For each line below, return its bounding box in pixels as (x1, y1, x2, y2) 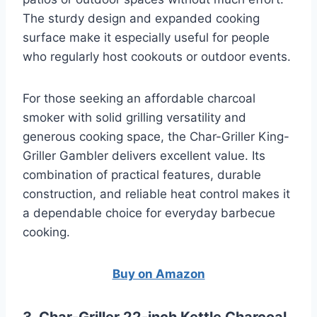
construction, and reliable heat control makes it (23, 186, 290, 201)
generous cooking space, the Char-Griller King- (23, 129, 289, 144)
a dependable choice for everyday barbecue (23, 205, 275, 220)
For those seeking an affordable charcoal (23, 91, 255, 105)
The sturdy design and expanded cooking (23, 11, 260, 25)
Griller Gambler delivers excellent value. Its (23, 148, 265, 163)
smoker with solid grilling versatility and (23, 110, 246, 125)
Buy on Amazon (112, 266, 205, 281)
